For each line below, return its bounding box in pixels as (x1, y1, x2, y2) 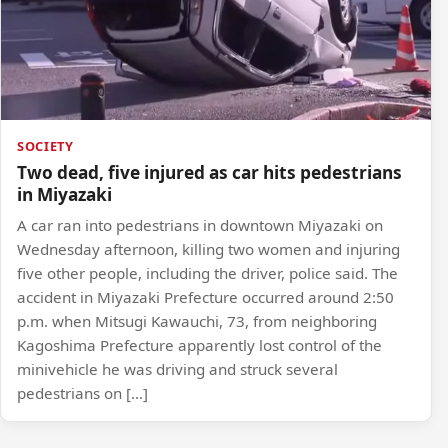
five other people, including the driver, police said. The (17, 262, 398, 283)
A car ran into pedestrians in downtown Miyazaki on (17, 214, 383, 235)
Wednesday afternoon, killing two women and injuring (17, 238, 400, 259)
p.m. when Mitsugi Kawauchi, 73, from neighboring (17, 310, 377, 331)
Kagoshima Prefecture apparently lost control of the (17, 334, 382, 355)
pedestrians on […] (17, 382, 148, 403)
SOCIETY (17, 136, 74, 155)
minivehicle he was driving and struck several (17, 358, 338, 379)
